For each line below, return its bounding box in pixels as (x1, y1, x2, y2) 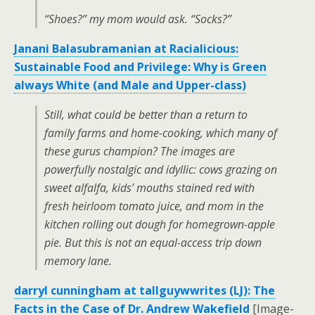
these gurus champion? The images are (44, 143, 235, 159)
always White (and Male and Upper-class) (14, 77, 246, 93)
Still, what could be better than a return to (44, 107, 247, 122)
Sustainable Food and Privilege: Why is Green (14, 59, 266, 75)
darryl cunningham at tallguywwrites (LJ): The (14, 283, 275, 298)
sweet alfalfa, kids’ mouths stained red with (44, 180, 255, 195)
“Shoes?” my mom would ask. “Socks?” (44, 11, 231, 27)
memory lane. (44, 253, 112, 269)
